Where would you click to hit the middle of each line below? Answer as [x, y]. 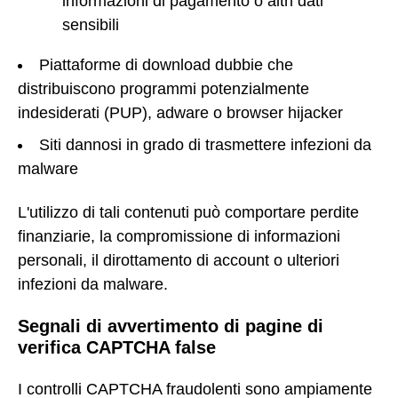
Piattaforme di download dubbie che [166, 64]
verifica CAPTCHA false [117, 348]
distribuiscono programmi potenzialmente [163, 88]
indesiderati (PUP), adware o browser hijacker [180, 112]
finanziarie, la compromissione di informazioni [179, 236]
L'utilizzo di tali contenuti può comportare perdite [188, 212]
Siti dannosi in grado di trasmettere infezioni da [205, 144]
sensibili [91, 24]
